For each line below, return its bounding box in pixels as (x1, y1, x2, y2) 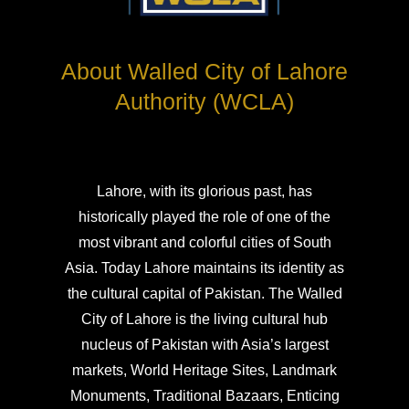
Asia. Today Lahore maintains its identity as (65, 260, 344, 277)
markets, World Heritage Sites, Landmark (72, 362, 337, 379)
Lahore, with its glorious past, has (97, 184, 312, 200)
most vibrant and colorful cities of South (78, 235, 331, 251)
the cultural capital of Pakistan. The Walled (67, 286, 342, 302)
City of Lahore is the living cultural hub (81, 311, 328, 328)
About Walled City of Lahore (61, 58, 348, 85)
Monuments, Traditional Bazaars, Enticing (69, 388, 340, 404)
